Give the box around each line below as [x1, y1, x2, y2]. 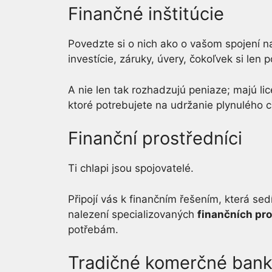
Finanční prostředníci [68, 127, 242, 149]
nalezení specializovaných [68, 208, 197, 220]
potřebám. [68, 223, 118, 236]
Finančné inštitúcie [68, 3, 224, 24]
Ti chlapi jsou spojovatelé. [68, 162, 194, 174]
